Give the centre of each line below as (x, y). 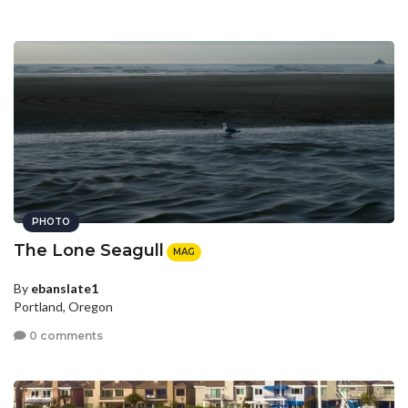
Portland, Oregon (63, 307)
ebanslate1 (65, 289)
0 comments (65, 335)
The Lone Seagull (89, 250)
